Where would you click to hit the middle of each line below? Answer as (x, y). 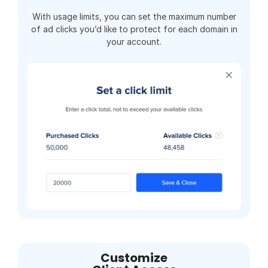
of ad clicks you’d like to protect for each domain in (134, 29)
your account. (134, 41)
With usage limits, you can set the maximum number (134, 16)
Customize (134, 258)
